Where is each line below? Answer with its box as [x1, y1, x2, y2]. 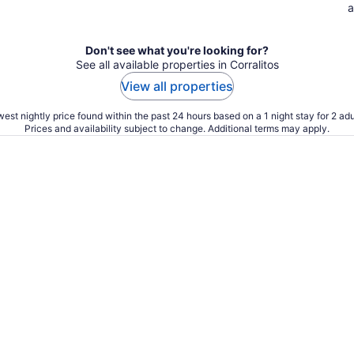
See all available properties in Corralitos [75, 58, 279, 71]
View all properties [121, 78, 233, 94]
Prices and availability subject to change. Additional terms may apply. [24, 122, 330, 134]
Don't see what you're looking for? [85, 43, 269, 57]
